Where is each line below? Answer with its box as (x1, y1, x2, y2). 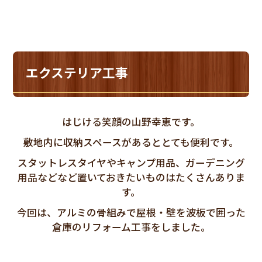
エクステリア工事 (25, 63, 128, 81)
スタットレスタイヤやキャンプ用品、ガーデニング (17, 155, 245, 170)
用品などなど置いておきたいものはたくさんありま (17, 170, 245, 184)
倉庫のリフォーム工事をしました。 (51, 219, 211, 234)
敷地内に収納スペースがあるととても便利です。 (23, 135, 239, 149)
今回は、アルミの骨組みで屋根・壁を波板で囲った (16, 205, 246, 219)
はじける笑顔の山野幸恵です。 (62, 114, 200, 129)
